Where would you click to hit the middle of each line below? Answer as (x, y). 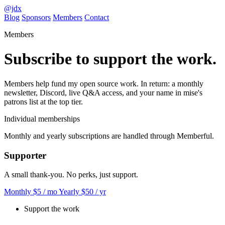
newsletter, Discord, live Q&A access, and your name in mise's (103, 92)
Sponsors (36, 17)
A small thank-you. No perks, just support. (71, 175)
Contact (97, 17)
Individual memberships (42, 119)
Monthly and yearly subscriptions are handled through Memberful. (109, 136)
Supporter (25, 155)
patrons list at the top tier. (43, 101)
